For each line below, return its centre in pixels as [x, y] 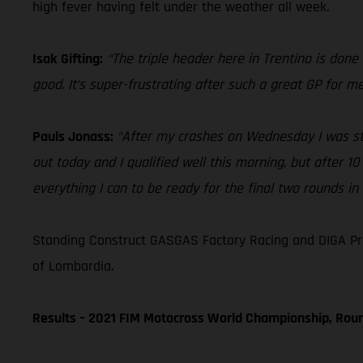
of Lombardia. [73, 266]
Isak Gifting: [68, 58]
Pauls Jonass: [75, 136]
